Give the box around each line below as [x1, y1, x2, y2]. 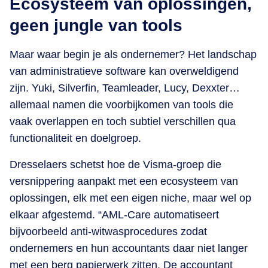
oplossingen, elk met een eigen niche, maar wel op [10, 191, 251, 204]
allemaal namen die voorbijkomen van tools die [10, 98, 233, 111]
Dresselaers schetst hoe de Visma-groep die [10, 158, 221, 170]
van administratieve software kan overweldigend [10, 65, 239, 77]
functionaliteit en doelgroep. [10, 132, 141, 144]
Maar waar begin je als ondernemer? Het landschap [10, 48, 257, 60]
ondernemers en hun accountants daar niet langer [10, 242, 248, 254]
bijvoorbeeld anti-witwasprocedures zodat [10, 225, 207, 237]
